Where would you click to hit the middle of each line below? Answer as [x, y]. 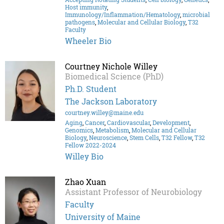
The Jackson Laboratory [111, 101]
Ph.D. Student [91, 89]
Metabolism [112, 130]
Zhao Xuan [85, 182]
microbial [196, 15]
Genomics [79, 130]
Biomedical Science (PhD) [114, 76]
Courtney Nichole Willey [111, 66]
